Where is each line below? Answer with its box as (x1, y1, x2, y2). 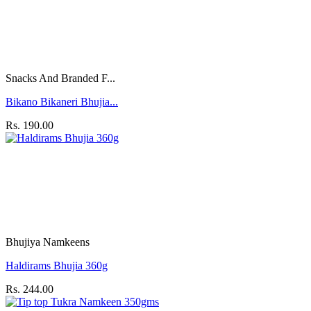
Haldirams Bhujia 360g (6, 260, 108, 272)
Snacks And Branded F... (6, 72, 115, 85)
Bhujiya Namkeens (6, 236, 90, 249)
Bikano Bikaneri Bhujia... (6, 96, 118, 108)
